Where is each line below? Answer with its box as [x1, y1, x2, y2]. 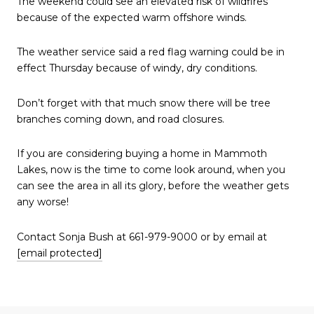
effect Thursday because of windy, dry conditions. [17, 62, 257, 75]
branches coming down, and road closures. [17, 112, 224, 125]
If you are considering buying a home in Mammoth [17, 147, 267, 161]
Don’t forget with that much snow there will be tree [17, 96, 271, 109]
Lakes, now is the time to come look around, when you [17, 163, 285, 177]
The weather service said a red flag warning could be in [17, 46, 285, 59]
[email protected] [17, 247, 102, 260]
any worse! [17, 196, 69, 209]
